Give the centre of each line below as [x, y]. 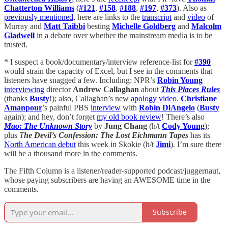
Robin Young [180, 80]
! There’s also [183, 117]
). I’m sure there [196, 144]
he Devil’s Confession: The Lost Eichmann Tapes [106, 135]
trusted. [16, 44]
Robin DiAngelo [167, 107]
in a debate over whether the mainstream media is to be [123, 35]
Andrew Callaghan [106, 89]
